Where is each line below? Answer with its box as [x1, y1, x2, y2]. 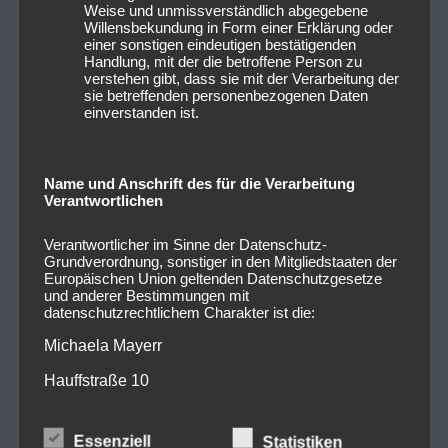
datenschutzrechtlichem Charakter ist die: [43, 303, 315, 321]
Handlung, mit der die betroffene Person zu [83, 52, 362, 70]
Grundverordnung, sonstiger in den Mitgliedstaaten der [43, 252, 397, 270]
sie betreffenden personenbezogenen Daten [83, 86, 368, 104]
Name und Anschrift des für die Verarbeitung [43, 174, 355, 192]
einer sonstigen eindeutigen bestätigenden [83, 35, 356, 53]
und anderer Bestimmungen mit [43, 286, 249, 304]
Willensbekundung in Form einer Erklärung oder [83, 18, 393, 36]
